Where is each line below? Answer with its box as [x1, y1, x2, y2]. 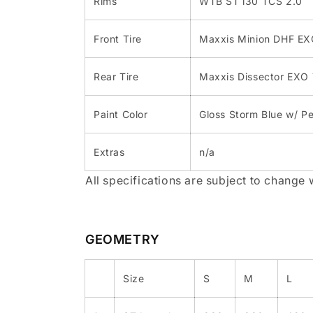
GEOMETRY [85, 232, 160, 247]
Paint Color [94, 108, 148, 121]
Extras [94, 146, 125, 159]
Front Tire [94, 33, 142, 45]
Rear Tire [94, 71, 139, 83]
